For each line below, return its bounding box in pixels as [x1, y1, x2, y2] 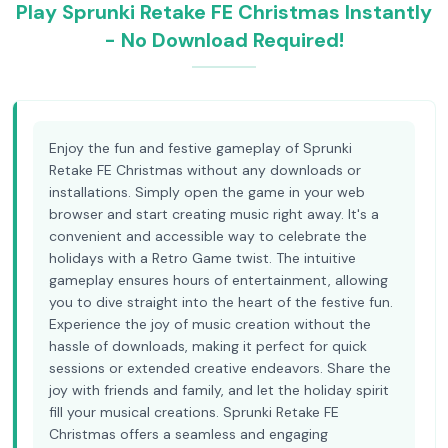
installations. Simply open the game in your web [49, 183, 365, 201]
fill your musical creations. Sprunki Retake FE [49, 403, 339, 421]
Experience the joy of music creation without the [49, 315, 371, 333]
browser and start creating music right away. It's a [49, 205, 379, 223]
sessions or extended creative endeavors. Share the [49, 359, 391, 377]
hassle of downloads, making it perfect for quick [49, 337, 367, 355]
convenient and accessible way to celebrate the [49, 227, 367, 245]
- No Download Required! [104, 27, 344, 53]
